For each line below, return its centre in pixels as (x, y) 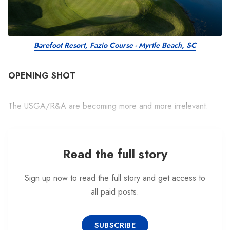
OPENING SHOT (42, 75)
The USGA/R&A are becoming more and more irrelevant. (108, 106)
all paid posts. (115, 192)
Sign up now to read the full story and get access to (115, 178)
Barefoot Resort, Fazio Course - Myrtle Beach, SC (115, 45)
